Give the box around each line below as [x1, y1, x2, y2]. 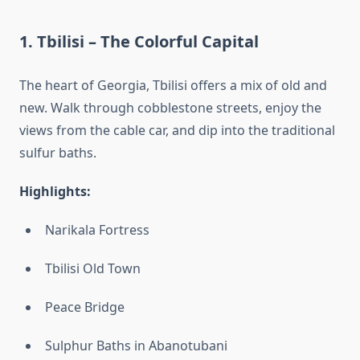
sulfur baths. [19, 144, 96, 162]
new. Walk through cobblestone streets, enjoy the [19, 99, 321, 117]
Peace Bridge [45, 298, 125, 317]
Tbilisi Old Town [45, 260, 141, 278]
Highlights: [19, 182, 91, 201]
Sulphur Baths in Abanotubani [45, 337, 227, 355]
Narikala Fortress [45, 221, 149, 239]
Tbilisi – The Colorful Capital [37, 31, 259, 53]
